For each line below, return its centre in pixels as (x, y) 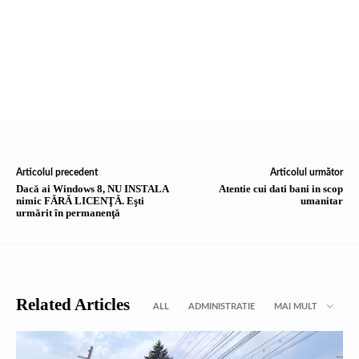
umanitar (321, 200)
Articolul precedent (57, 172)
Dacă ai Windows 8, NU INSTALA (92, 188)
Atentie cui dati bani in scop (280, 188)
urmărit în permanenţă (68, 212)
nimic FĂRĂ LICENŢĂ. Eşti (80, 200)
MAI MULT (296, 306)
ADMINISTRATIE (222, 306)
